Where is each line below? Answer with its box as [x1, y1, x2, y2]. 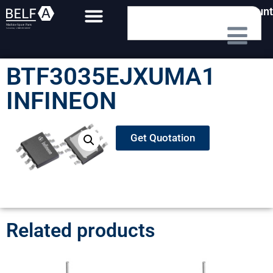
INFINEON [6, 87, 116, 115]
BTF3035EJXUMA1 [6, 62, 216, 91]
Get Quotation [130, 132, 196, 144]
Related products [6, 218, 155, 242]
